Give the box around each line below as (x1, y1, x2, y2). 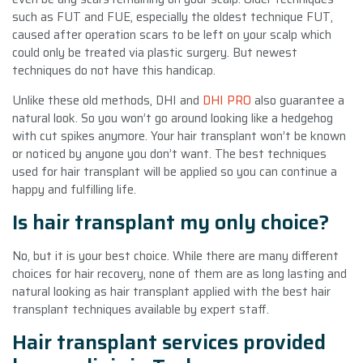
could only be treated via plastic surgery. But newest (12, 42, 297, 62)
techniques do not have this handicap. (12, 60, 216, 80)
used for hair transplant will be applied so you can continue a (12, 161, 337, 181)
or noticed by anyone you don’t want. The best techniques (12, 143, 327, 164)
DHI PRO (203, 90, 251, 110)
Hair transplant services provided (12, 326, 326, 358)
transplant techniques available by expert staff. (12, 299, 269, 319)
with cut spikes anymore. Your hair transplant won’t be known (12, 126, 346, 146)
